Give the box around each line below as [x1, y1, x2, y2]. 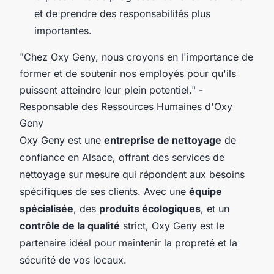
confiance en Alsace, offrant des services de [20, 151, 224, 164]
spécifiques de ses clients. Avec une [20, 185, 189, 198]
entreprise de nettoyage [104, 134, 221, 147]
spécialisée [20, 202, 73, 215]
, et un [201, 202, 229, 215]
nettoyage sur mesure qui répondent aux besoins [20, 168, 245, 181]
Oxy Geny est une [20, 134, 104, 147]
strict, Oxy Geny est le [120, 220, 224, 232]
